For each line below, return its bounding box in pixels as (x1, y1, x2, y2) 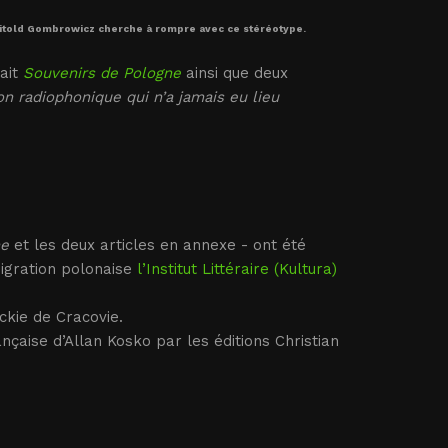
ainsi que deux (180, 64, 288, 82)
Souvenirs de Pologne (22, 64, 181, 82)
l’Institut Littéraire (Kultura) (136, 260, 337, 278)
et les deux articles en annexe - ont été (8, 236, 306, 254)
